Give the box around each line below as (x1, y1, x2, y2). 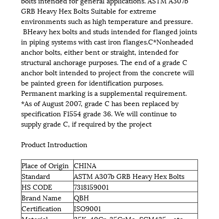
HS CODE (21, 181, 52, 192)
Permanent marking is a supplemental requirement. (21, 87, 187, 98)
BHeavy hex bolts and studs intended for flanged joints (21, 25, 197, 36)
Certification (21, 202, 62, 213)
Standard (21, 170, 50, 181)
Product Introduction (21, 138, 88, 149)
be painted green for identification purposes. (21, 77, 163, 88)
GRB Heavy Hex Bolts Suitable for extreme (21, 5, 156, 16)
